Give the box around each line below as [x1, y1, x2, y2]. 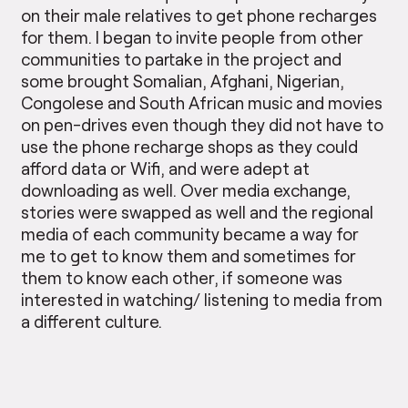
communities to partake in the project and [21, 48, 342, 70]
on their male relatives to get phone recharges [21, 5, 378, 26]
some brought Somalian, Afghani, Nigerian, [21, 70, 345, 92]
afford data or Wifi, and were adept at [21, 158, 311, 179]
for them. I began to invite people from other [21, 26, 364, 48]
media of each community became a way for [21, 223, 360, 245]
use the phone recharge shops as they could [21, 136, 359, 158]
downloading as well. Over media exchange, [21, 179, 352, 201]
